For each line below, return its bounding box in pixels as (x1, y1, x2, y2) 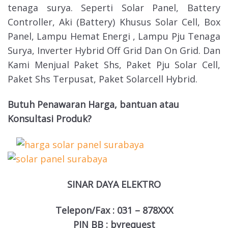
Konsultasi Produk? (8, 112, 92, 125)
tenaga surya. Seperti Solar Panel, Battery (8, 1, 220, 14)
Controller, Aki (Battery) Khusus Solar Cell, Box (8, 15, 220, 28)
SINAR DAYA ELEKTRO (67, 178, 161, 191)
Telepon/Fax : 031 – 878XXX (55, 204, 173, 216)
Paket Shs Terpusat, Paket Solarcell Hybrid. (8, 72, 197, 85)
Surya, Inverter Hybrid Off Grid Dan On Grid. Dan (8, 44, 220, 56)
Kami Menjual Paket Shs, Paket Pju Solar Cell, (8, 58, 220, 71)
